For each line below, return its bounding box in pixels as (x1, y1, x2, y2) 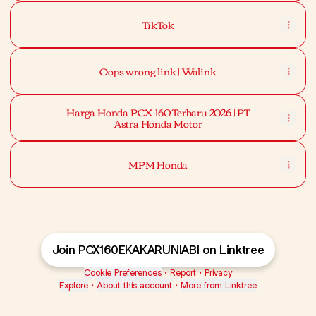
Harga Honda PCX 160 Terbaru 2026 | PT (66, 103, 250, 121)
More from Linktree (181, 279, 257, 291)
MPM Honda (128, 155, 188, 174)
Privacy (205, 267, 232, 279)
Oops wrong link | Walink (99, 62, 217, 80)
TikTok (142, 16, 174, 34)
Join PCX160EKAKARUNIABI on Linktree (51, 242, 265, 257)
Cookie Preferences (84, 267, 162, 279)
